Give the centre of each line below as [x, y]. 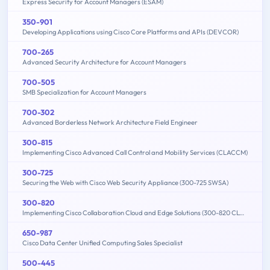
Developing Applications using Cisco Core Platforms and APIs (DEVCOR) [130, 32]
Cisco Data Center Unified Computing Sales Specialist [102, 243]
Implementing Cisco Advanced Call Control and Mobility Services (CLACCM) [135, 152]
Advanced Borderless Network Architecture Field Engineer [110, 122]
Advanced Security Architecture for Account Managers [104, 62]
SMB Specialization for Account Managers [84, 92]
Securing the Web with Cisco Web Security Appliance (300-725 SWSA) [125, 182]
